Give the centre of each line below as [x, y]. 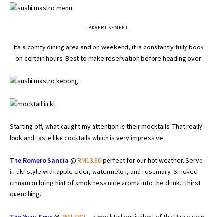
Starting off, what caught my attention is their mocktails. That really [106, 126]
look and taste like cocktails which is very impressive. [88, 137]
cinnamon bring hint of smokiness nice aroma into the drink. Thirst [105, 182]
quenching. [25, 194]
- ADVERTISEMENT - [108, 27]
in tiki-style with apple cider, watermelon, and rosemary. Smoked [104, 171]
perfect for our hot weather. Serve [152, 160]
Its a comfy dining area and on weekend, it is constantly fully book [108, 47]
